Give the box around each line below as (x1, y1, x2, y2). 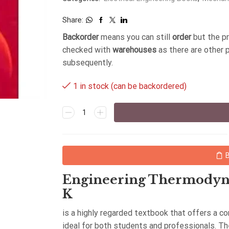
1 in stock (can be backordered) (73, 81, 187, 91)
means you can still (99, 32, 172, 42)
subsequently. (62, 58, 113, 67)
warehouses (112, 45, 156, 55)
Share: (62, 15, 83, 25)
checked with (62, 45, 112, 55)
